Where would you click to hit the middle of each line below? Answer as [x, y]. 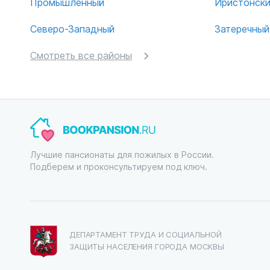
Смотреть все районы [81, 55]
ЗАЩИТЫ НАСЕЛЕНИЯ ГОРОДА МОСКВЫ [147, 246]
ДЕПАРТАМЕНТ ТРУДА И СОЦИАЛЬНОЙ [146, 234]
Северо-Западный [73, 29]
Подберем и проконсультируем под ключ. [119, 167]
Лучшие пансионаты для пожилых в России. [122, 155]
